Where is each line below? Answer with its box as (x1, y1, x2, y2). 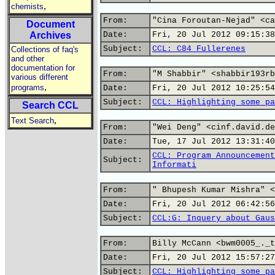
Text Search (11, 116, 54, 125)
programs (11, 83, 44, 92)
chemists (11, 2, 44, 11)
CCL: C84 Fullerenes (152, 44, 246, 53)
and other (11, 54, 44, 63)
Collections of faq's (11, 45, 79, 54)
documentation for (11, 63, 75, 72)
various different (11, 72, 68, 82)
